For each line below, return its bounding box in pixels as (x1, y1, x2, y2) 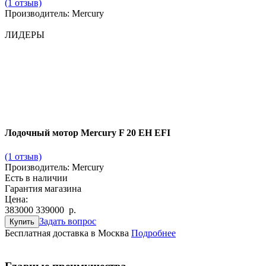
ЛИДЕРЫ (5, 29, 45, 40)
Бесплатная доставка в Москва (5, 227, 129, 238)
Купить (9, 217, 34, 226)
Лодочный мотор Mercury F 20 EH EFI (5, 128, 170, 138)
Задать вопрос (39, 216, 96, 226)
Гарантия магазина (5, 183, 81, 194)
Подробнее (131, 227, 176, 238)
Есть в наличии (5, 172, 68, 183)
